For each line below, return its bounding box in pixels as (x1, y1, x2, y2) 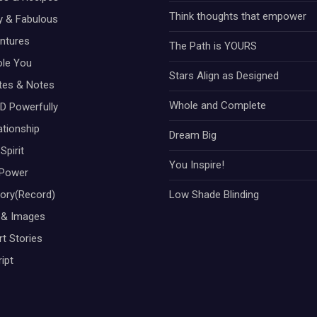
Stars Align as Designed (169, 69, 279, 82)
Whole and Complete (169, 98, 266, 112)
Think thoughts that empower (169, 9, 306, 23)
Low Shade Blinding (169, 188, 259, 201)
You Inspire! (169, 158, 224, 171)
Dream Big (169, 128, 217, 142)
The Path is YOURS (169, 39, 257, 52)
